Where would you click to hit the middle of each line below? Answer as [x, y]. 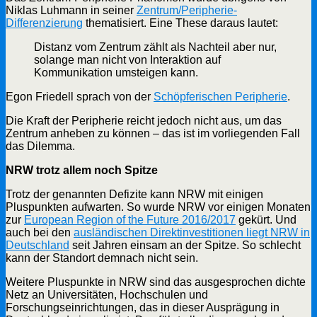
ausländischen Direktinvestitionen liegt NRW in [192, 232]
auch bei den [40, 232]
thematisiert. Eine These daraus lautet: [180, 23]
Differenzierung [44, 23]
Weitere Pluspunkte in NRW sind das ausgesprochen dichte [156, 282]
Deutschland [38, 245]
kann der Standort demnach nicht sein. [102, 258]
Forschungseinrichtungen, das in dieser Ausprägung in [143, 307]
